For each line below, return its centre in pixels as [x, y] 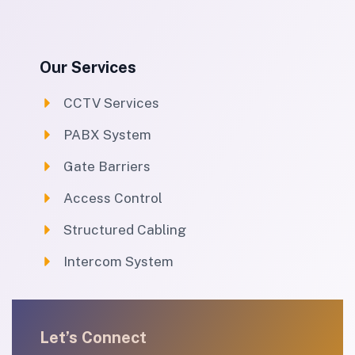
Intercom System [118, 261]
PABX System [107, 134]
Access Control [113, 198]
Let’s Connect [93, 337]
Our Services [88, 67]
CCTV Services [111, 103]
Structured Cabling [125, 229]
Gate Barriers [107, 166]
